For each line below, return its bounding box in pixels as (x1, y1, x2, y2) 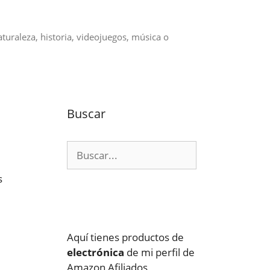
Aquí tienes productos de (67, 230, 184, 244)
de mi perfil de (124, 245, 195, 259)
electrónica (67, 245, 124, 259)
